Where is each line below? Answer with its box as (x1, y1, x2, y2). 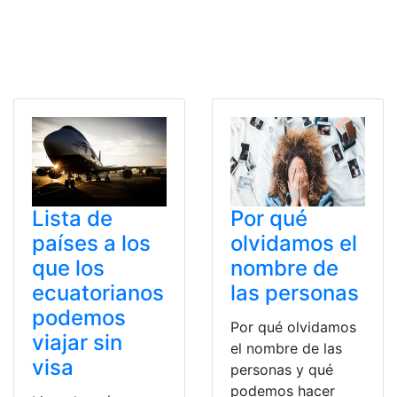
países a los (32, 230, 151, 257)
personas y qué (230, 361, 333, 379)
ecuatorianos (32, 280, 164, 307)
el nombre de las (230, 339, 342, 358)
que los (32, 255, 105, 282)
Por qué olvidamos (230, 318, 356, 337)
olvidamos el (230, 230, 357, 257)
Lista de (32, 206, 113, 232)
